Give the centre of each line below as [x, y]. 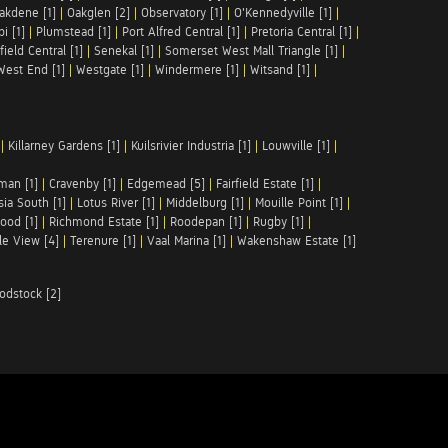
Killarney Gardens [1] [64, 145]
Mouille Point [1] [299, 202]
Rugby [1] [278, 221]
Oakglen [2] [98, 12]
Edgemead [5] [166, 183]
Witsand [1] [280, 69]
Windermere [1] [197, 69]
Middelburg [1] [205, 202]
